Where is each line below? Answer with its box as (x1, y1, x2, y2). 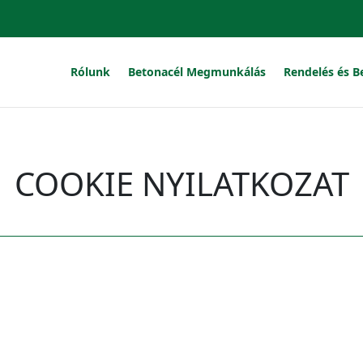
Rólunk (70, 64, 110, 79)
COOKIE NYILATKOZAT (14, 161, 349, 206)
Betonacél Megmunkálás (128, 64, 266, 79)
